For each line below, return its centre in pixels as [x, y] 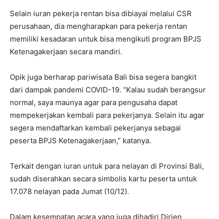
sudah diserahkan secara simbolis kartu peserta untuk [103, 179]
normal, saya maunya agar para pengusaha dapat [94, 103]
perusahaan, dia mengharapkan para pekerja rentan [99, 26]
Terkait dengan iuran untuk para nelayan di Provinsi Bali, [107, 166]
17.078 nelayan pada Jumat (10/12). [69, 192]
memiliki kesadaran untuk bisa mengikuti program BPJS [106, 39]
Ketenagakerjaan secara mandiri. [66, 52]
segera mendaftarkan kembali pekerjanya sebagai [95, 128]
